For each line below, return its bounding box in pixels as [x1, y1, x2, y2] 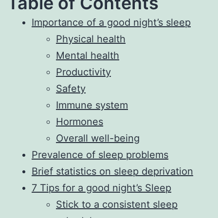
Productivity [56, 66, 111, 78]
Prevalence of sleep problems [32, 149, 168, 161]
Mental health [56, 50, 119, 62]
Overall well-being [56, 132, 140, 145]
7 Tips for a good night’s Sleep [32, 182, 171, 194]
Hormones [56, 116, 103, 128]
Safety [56, 83, 86, 95]
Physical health [56, 33, 126, 45]
